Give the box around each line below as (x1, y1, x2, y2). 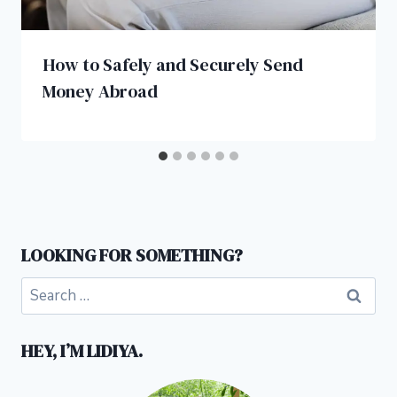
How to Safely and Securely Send (43, 52, 303, 78)
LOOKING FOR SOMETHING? (21, 242, 243, 268)
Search (20, 277, 66, 299)
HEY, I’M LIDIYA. (21, 338, 143, 363)
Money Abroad (43, 79, 158, 105)
